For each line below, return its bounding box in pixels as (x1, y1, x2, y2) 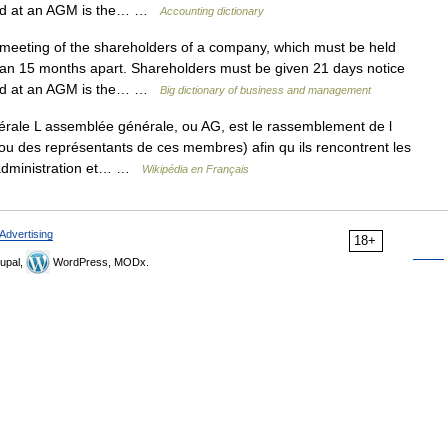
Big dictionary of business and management (160, 84, 371, 96)
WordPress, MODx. (50, 256, 149, 268)
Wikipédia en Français (142, 163, 249, 175)
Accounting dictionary (160, 5, 264, 17)
